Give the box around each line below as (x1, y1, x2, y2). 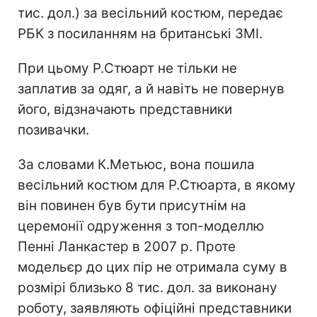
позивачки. (18, 121, 89, 138)
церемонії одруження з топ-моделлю (18, 217, 264, 234)
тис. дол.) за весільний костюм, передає (18, 4, 283, 21)
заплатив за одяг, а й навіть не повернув (18, 80, 284, 97)
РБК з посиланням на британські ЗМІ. (18, 25, 263, 42)
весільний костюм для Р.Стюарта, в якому (18, 176, 296, 193)
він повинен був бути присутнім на (18, 197, 246, 214)
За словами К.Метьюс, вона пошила (18, 156, 255, 173)
